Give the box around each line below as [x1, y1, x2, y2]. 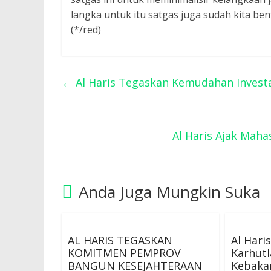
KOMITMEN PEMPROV [68, 246, 181, 260]
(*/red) [71, 23, 101, 36]
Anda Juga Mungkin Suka [79, 181, 260, 203]
